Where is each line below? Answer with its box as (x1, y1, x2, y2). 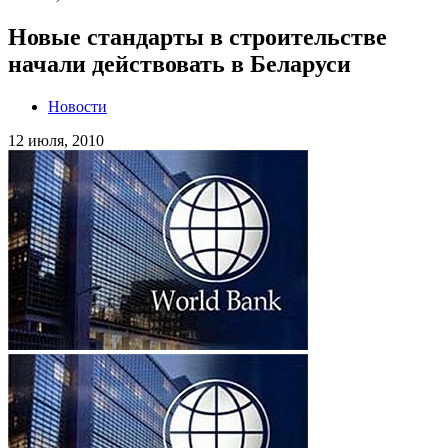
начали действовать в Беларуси (8, 50, 351, 77)
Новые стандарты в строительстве (8, 23, 387, 50)
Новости (48, 97, 107, 115)
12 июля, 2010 (8, 131, 104, 149)
